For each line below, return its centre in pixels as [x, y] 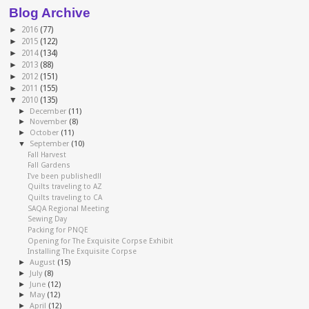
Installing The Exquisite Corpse [82, 252]
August [44, 263]
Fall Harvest [47, 154]
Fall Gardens [49, 166]
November [50, 122]
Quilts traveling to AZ [65, 187]
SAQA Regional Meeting [69, 208]
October [46, 133]
